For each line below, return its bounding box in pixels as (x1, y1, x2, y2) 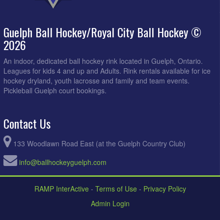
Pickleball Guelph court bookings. (3, 85, 107, 95)
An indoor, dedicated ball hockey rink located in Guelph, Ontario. (3, 55, 203, 66)
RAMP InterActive (34, 183, 89, 193)
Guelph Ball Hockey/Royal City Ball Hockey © (3, 23, 201, 41)
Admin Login (90, 198, 130, 208)
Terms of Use (95, 183, 137, 193)
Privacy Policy (143, 183, 186, 193)
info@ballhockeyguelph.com (19, 157, 107, 167)
